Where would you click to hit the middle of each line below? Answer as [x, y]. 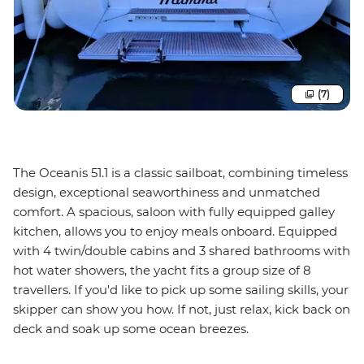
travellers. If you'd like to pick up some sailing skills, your [181, 289]
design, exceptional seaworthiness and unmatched [167, 192]
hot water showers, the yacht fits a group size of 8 [162, 270]
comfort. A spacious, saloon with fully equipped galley [174, 211]
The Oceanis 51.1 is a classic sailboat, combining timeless [180, 172]
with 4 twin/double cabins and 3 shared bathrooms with [182, 250]
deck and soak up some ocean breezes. [131, 328]
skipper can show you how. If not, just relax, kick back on [182, 309]
